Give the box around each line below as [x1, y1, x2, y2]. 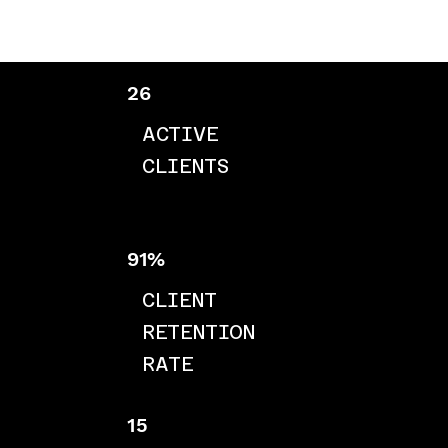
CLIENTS [141, 153, 229, 178]
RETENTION [141, 319, 255, 344]
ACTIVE [141, 121, 219, 146]
